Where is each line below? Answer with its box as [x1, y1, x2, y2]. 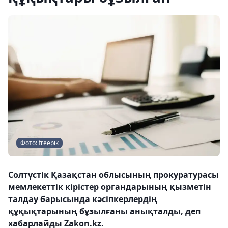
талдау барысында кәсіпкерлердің [8, 193, 157, 205]
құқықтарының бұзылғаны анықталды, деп [8, 206, 201, 217]
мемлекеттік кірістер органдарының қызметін [8, 181, 211, 193]
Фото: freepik [20, 138, 59, 148]
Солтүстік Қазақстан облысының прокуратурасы [8, 169, 219, 181]
